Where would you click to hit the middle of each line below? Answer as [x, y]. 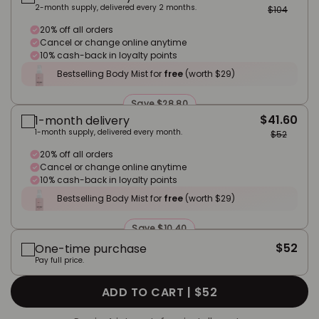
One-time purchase [91, 249]
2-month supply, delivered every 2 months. [116, 7]
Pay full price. [59, 260]
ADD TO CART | [148, 292]
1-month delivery [82, 121]
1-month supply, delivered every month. [109, 132]
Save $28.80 [159, 104]
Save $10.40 [159, 228]
